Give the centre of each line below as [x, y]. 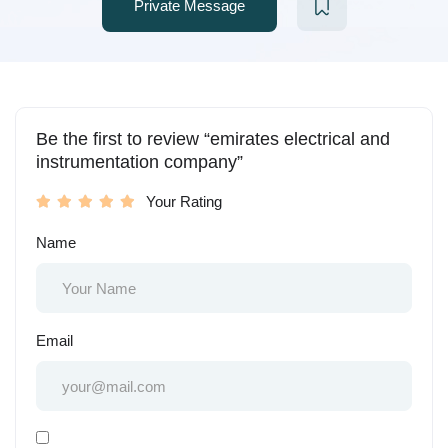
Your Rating [184, 201]
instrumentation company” [139, 162]
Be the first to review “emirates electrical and [213, 139]
